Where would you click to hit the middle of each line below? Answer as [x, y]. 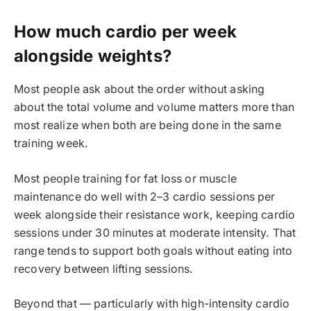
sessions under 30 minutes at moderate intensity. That [155, 233]
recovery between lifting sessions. [104, 269]
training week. [51, 143]
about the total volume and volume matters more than [154, 107]
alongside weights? [93, 56]
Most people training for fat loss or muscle [125, 178]
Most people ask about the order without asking [140, 89]
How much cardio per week [125, 32]
